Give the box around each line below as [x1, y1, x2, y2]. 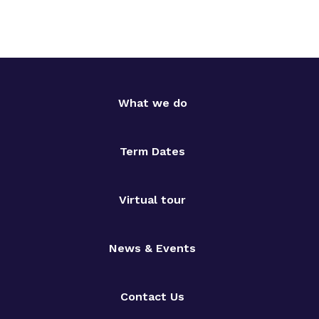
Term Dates [120, 145, 185, 158]
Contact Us [120, 290, 184, 303]
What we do [117, 96, 187, 110]
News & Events [109, 241, 196, 255]
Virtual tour [119, 193, 186, 206]
